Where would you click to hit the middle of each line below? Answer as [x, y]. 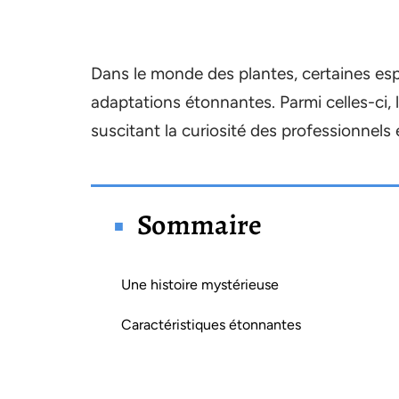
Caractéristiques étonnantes [211, 325]
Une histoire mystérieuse [200, 285]
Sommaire [200, 224]
